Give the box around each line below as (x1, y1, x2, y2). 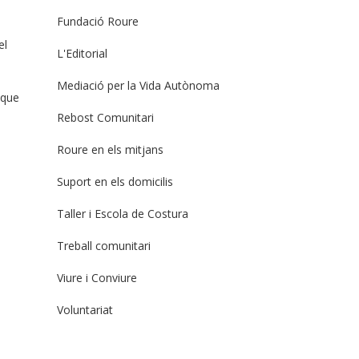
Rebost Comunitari (57, 110, 154, 125)
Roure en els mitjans (57, 142, 163, 157)
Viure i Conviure (57, 270, 137, 285)
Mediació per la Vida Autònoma (57, 78, 220, 93)
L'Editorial (57, 46, 107, 61)
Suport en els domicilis (57, 174, 173, 189)
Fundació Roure (57, 14, 139, 29)
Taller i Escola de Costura (57, 206, 188, 221)
